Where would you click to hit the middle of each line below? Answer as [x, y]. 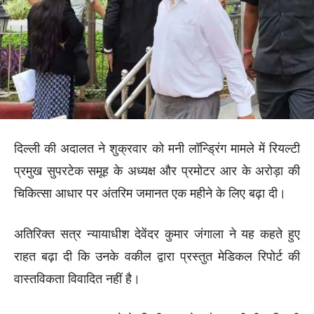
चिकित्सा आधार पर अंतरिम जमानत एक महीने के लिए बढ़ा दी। [150, 193]
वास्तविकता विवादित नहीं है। [77, 279]
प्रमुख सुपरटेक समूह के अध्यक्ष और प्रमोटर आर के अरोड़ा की [157, 171]
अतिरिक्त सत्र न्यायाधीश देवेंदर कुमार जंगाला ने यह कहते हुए [157, 234]
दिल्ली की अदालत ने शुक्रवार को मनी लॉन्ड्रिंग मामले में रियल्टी [157, 148]
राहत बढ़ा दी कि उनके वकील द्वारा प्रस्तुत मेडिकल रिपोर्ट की [157, 256]
